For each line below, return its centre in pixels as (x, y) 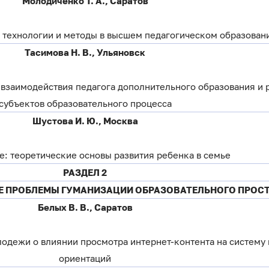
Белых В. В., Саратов (85, 207)
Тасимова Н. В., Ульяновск (85, 53)
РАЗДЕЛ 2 (85, 173)
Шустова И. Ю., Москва (85, 121)
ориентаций (85, 258)
